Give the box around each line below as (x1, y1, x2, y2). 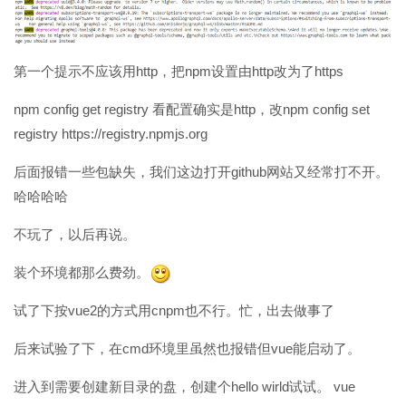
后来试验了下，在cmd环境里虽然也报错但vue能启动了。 (14, 340, 361, 356)
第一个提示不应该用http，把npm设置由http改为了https (14, 63, 343, 79)
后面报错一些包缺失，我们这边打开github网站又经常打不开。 (14, 163, 389, 179)
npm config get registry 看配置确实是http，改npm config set (14, 101, 370, 117)
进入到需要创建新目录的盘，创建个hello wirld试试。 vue (14, 378, 355, 394)
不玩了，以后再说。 (14, 226, 136, 242)
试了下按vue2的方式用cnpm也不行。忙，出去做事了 (14, 302, 334, 318)
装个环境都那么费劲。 (14, 264, 150, 280)
